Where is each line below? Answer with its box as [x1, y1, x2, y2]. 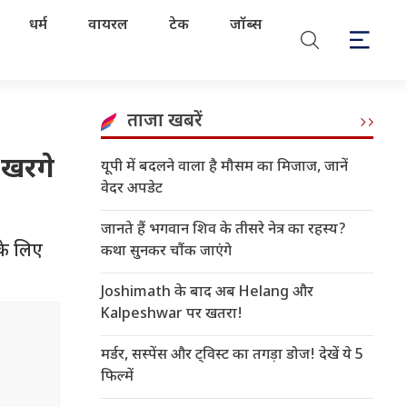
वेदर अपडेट [101, 180, 163, 199]
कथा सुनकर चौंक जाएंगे [101, 243, 232, 262]
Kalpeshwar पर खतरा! [101, 305, 243, 324]
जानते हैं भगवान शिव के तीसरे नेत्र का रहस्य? [101, 221, 346, 240]
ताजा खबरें [127, 110, 203, 134]
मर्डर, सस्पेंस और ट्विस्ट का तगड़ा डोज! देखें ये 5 [101, 346, 363, 365]
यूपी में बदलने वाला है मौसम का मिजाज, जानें [101, 158, 348, 177]
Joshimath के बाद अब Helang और [101, 283, 313, 303]
